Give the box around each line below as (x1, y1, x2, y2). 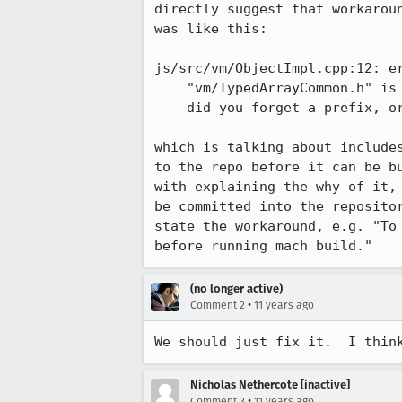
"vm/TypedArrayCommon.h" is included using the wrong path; (154, 80, 187, 96)
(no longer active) (190, 282, 283, 295)
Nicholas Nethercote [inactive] (190, 378, 350, 391)
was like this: (154, 21, 267, 37)
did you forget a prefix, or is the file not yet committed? (154, 100, 187, 116)
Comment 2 (190, 299, 245, 311)
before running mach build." (154, 238, 372, 254)
